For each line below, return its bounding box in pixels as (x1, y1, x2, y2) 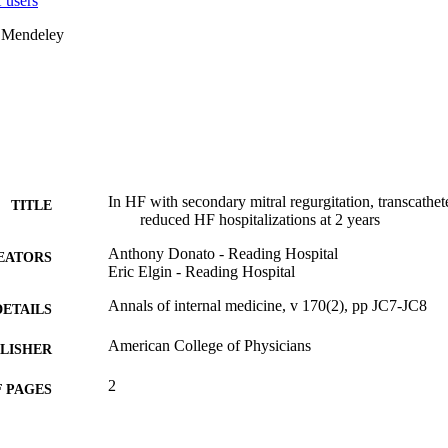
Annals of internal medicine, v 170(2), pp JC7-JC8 (108, 296, 427, 314)
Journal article (108, 416, 196, 434)
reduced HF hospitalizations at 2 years (140, 210, 380, 228)
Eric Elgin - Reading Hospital (108, 262, 295, 280)
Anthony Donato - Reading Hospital (108, 244, 338, 262)
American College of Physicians (108, 336, 311, 354)
